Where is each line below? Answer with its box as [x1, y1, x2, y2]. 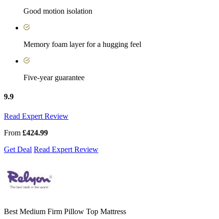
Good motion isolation [23, 7, 92, 16]
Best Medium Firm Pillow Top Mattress [4, 207, 126, 216]
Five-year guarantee [23, 73, 85, 82]
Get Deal [4, 145, 32, 153]
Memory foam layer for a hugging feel [23, 40, 141, 49]
